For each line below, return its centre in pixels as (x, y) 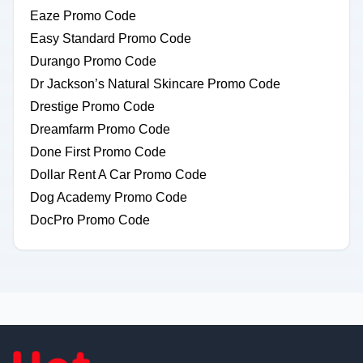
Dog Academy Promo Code (109, 197)
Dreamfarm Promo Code (100, 129)
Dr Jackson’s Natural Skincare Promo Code (155, 84)
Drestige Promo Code (92, 107)
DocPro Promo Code (90, 220)
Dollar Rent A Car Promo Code (118, 175)
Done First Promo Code (98, 152)
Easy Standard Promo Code (111, 38)
